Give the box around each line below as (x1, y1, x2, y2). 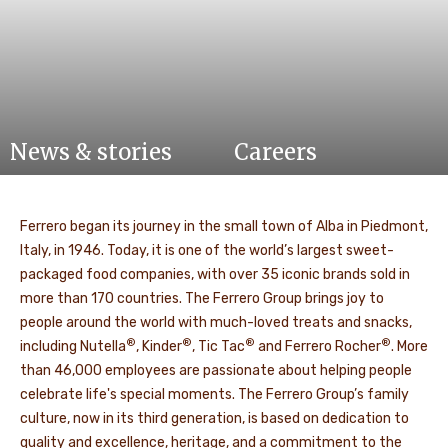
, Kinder (136, 338, 182, 356)
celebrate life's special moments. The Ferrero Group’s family (20, 386, 409, 404)
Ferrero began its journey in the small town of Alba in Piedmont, (20, 218, 428, 236)
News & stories (10, 138, 172, 167)
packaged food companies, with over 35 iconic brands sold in (20, 266, 410, 284)
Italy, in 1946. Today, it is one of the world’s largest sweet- (20, 242, 394, 260)
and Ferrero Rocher (255, 338, 381, 356)
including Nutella (20, 338, 126, 356)
